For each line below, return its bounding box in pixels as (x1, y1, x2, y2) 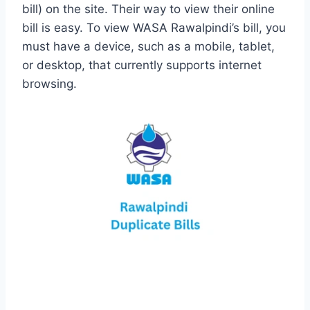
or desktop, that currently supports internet (22, 58, 262, 73)
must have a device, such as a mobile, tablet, (22, 39, 275, 54)
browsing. (22, 77, 77, 91)
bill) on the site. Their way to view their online (22, 2, 275, 17)
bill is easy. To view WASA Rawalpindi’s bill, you (22, 21, 286, 35)
